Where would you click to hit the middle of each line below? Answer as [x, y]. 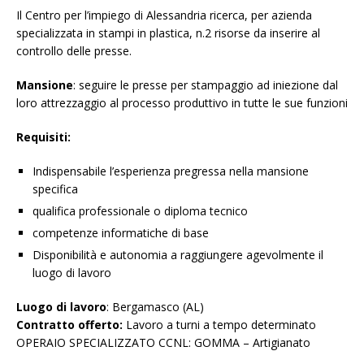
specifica [55, 189]
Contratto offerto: [69, 325]
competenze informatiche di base [121, 233]
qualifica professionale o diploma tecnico [140, 211]
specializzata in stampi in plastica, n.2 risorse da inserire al [168, 33]
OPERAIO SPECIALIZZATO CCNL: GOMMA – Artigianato [163, 343]
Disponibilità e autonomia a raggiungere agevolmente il [178, 255]
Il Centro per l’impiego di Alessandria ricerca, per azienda [164, 15]
